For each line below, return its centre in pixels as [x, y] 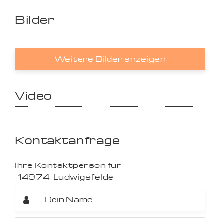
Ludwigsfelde [83, 177]
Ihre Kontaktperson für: [69, 165]
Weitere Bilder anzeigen [110, 59]
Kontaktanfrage [67, 140]
